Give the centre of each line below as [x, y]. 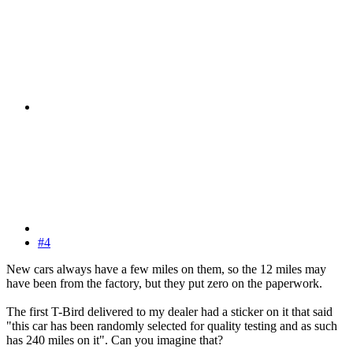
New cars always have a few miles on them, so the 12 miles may [166, 269]
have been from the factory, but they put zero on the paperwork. [164, 284]
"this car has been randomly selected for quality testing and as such [172, 326]
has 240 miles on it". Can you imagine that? [115, 340]
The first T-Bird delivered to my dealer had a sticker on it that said [169, 312]
